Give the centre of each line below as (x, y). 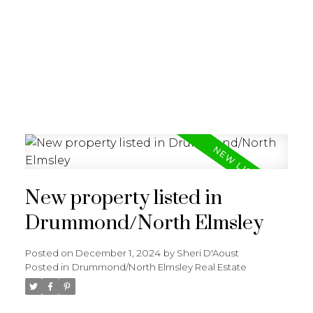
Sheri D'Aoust (208, 253)
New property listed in (123, 198)
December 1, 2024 (118, 253)
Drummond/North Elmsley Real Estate (159, 267)
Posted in (47, 267)
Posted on (50, 253)
